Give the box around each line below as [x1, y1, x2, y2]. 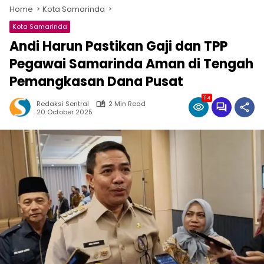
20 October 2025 [37, 107, 93, 117]
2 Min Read [108, 99, 146, 108]
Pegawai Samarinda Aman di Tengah [9, 55, 253, 73]
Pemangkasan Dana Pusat [9, 72, 183, 91]
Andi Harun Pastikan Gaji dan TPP [9, 37, 227, 55]
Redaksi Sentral [37, 99, 89, 108]
